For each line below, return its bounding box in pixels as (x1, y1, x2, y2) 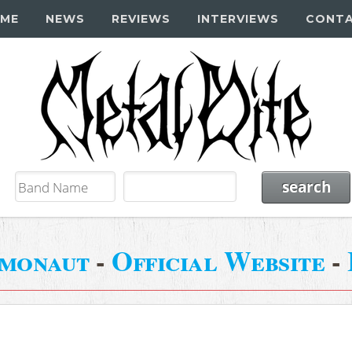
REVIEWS (111, 12, 170, 26)
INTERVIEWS (196, 12, 279, 26)
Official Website (112, 240, 325, 280)
